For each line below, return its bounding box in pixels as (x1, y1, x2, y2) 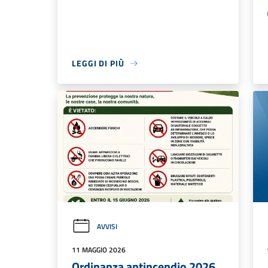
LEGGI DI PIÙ (72, 57, 124, 70)
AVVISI (97, 220, 117, 232)
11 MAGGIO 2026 (72, 243, 126, 255)
